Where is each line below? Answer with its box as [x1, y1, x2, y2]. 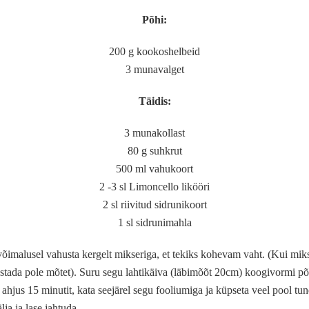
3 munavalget [125, 63, 184, 75]
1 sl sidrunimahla [117, 217, 192, 228]
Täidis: [138, 95, 171, 107]
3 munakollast [124, 127, 185, 139]
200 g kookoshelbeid [109, 46, 200, 57]
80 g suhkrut [127, 145, 182, 157]
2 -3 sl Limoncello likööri [99, 181, 210, 192]
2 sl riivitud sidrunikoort [102, 199, 207, 210]
